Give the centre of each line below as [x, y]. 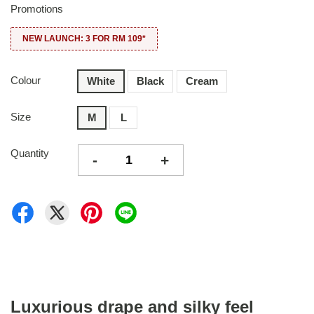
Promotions [37, 9]
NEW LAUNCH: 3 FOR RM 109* [84, 39]
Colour [26, 80]
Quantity [30, 153]
